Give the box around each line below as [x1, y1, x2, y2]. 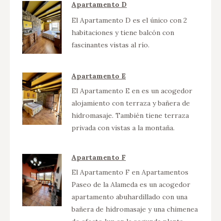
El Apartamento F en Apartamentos [72, 167, 188, 177]
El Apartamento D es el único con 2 [72, 15, 187, 25]
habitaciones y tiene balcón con [72, 28, 174, 37]
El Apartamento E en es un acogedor [72, 86, 192, 95]
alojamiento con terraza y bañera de [72, 98, 190, 108]
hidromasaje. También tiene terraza [72, 110, 189, 120]
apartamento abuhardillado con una [72, 192, 187, 201]
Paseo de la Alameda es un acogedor [72, 180, 190, 189]
